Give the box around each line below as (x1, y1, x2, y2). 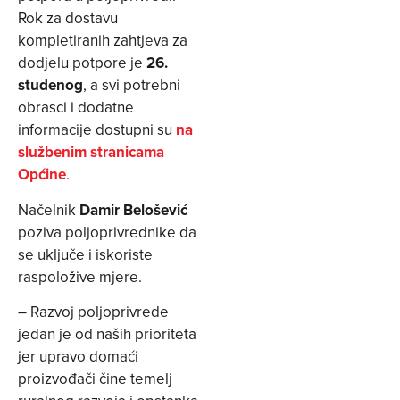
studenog (18, 74, 83, 96)
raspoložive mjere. (18, 265, 142, 287)
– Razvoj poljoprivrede (18, 300, 169, 322)
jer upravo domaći (18, 345, 138, 367)
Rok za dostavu (18, 7, 118, 29)
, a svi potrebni (83, 74, 180, 96)
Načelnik (18, 198, 79, 221)
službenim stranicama (18, 141, 164, 163)
